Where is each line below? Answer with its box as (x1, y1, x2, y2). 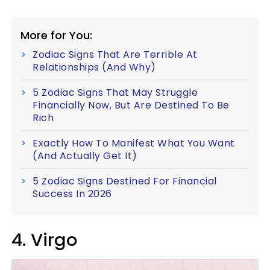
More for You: (20, 28, 92, 43)
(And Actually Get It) (33, 149, 137, 163)
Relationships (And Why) (33, 60, 156, 75)
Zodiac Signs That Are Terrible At (33, 48, 198, 62)
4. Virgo (11, 228, 77, 253)
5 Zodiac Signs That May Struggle (33, 86, 198, 100)
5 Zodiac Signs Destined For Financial (33, 174, 217, 189)
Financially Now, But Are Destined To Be (33, 98, 230, 113)
